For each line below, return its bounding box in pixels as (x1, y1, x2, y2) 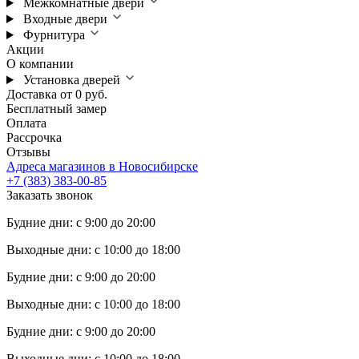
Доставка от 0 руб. (6, 87, 107, 101)
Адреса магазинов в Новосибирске (6, 159, 198, 173)
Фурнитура (22, 28, 85, 42)
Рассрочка (6, 131, 62, 144)
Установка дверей (22, 73, 120, 87)
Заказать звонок (6, 188, 93, 202)
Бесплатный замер (6, 102, 107, 115)
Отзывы (6, 145, 50, 159)
